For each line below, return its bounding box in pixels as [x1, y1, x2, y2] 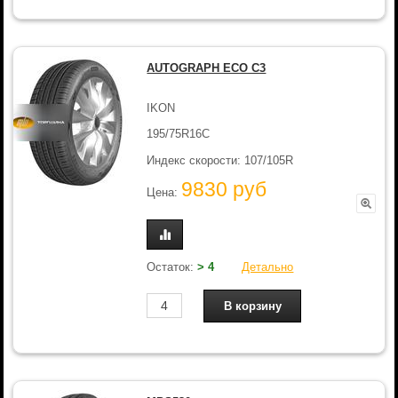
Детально [242, 259, 294, 274]
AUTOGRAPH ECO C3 [147, 61, 267, 75]
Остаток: [147, 259, 198, 274]
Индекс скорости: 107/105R [147, 153, 294, 167]
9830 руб [181, 178, 267, 202]
